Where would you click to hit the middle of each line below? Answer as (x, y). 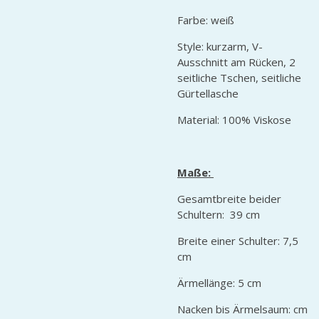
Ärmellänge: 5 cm (221, 282)
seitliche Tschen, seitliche (239, 77)
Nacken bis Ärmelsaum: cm (242, 309)
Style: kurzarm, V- (220, 46)
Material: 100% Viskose (234, 119)
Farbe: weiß (206, 20)
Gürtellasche (208, 93)
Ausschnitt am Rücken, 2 (236, 62)
